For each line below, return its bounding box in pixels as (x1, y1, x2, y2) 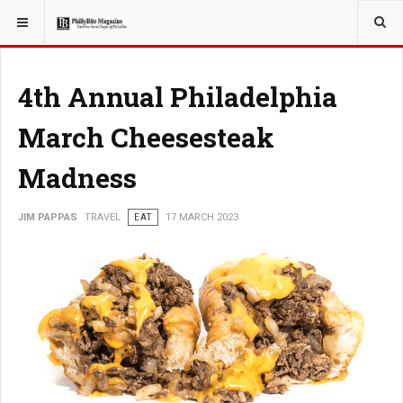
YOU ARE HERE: (12, 11, 94, 23)
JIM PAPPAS (18, 211, 77, 223)
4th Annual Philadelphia (18, 79, 337, 114)
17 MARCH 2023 (166, 211, 238, 223)
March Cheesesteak (18, 120, 274, 155)
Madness (18, 160, 137, 195)
